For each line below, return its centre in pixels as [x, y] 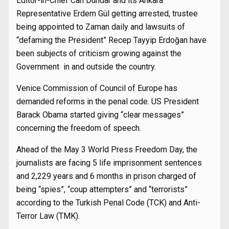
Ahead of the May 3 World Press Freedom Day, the [107, 150]
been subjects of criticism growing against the [99, 53]
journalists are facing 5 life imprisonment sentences [109, 163]
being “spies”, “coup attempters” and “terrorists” [102, 189]
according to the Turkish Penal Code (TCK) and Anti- [108, 203]
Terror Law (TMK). [48, 216]
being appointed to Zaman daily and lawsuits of [101, 27]
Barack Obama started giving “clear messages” [100, 115]
